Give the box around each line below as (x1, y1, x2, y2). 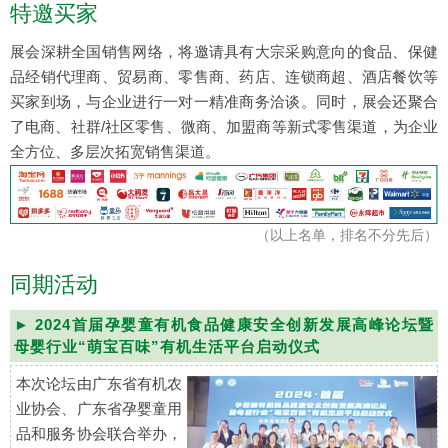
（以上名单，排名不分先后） (256, 227, 438, 244)
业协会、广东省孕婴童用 (16, 400, 183, 418)
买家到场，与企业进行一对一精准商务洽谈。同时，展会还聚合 (10, 92, 438, 110)
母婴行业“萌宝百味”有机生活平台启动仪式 (14, 338, 320, 356)
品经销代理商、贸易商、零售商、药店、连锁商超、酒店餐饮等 (10, 67, 438, 85)
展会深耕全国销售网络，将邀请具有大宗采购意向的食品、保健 (10, 42, 438, 60)
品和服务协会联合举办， (16, 425, 183, 443)
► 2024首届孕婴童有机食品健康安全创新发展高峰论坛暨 (14, 316, 434, 334)
